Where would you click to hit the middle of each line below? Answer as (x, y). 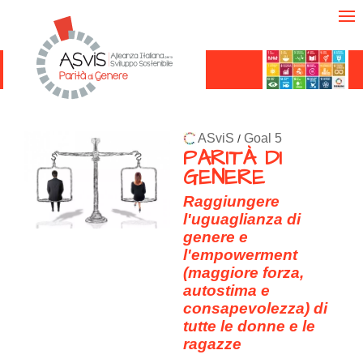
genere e (216, 237)
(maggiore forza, (243, 273)
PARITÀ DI (233, 158)
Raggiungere (231, 201)
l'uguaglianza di (242, 219)
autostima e (226, 290)
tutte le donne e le (249, 326)
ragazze (212, 344)
